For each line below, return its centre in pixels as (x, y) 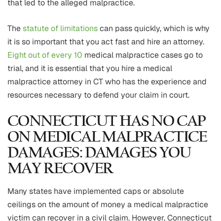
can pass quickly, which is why (154, 29)
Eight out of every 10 (45, 55)
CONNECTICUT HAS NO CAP (107, 122)
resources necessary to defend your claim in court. (98, 95)
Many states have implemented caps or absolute (96, 191)
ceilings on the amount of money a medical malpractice (108, 205)
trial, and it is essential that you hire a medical (90, 69)
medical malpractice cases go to (143, 55)
